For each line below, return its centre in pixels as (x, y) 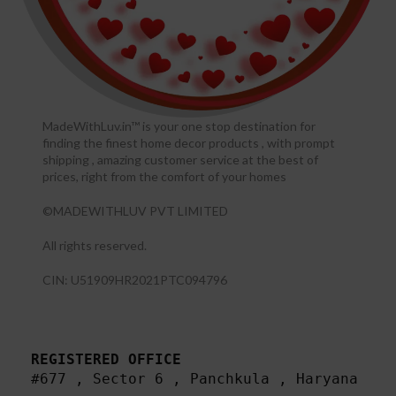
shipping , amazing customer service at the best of (181, 160)
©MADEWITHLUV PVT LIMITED (136, 211)
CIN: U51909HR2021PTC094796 (135, 280)
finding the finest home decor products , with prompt (189, 143)
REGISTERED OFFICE (106, 360)
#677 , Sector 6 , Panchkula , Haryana (194, 379)
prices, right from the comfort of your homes (165, 177)
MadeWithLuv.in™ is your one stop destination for (179, 126)
